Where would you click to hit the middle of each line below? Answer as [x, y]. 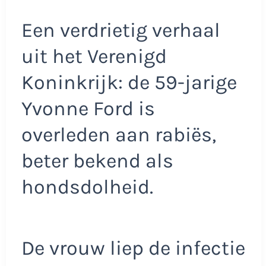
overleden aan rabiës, [118, 134]
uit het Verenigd [94, 56]
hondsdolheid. [87, 187]
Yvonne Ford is [88, 108]
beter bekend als [97, 161]
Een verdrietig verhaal [121, 30]
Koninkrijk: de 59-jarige [129, 82]
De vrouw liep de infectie [133, 248]
